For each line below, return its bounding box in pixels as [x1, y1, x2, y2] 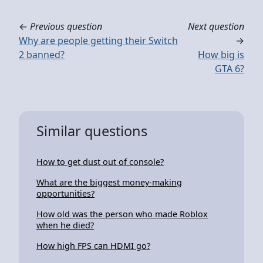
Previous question [30, 19, 102, 33]
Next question [188, 19, 244, 33]
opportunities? [36, 187, 95, 199]
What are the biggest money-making [36, 176, 182, 188]
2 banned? [19, 48, 65, 61]
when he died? [36, 219, 94, 231]
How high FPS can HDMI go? [36, 240, 150, 251]
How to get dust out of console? [36, 156, 164, 167]
